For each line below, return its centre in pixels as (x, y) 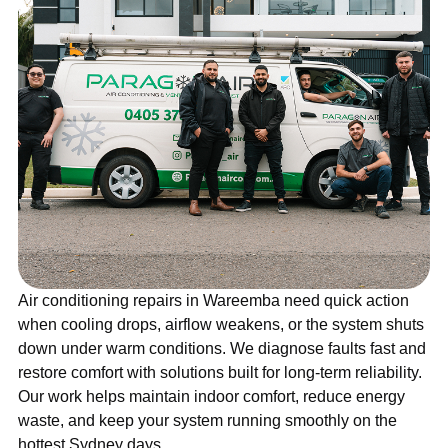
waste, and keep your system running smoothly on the (207, 421)
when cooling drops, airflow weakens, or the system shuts (221, 325)
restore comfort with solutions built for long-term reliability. (220, 373)
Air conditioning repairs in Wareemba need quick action (213, 301)
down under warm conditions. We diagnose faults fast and (222, 349)
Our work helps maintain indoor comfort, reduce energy (211, 397)
